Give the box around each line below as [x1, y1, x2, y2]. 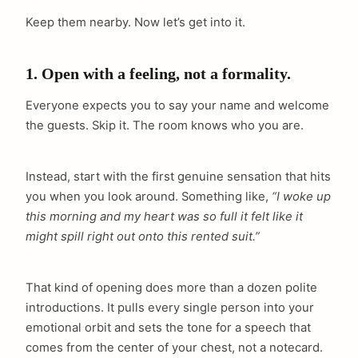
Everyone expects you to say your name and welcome [26, 97, 329, 113]
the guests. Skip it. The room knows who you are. [26, 117, 304, 133]
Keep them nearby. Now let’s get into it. [26, 15, 245, 30]
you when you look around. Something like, [26, 189, 272, 204]
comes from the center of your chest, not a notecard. [26, 340, 323, 355]
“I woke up [272, 189, 331, 204]
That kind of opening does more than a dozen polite [26, 280, 317, 295]
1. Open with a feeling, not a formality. [26, 66, 291, 83]
